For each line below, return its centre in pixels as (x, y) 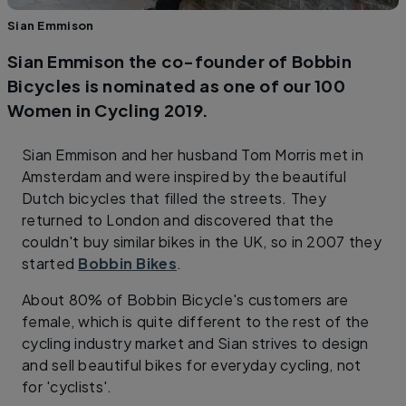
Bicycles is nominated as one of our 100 (177, 85)
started (50, 263)
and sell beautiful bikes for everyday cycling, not (192, 364)
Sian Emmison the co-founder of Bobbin (179, 61)
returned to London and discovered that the (178, 219)
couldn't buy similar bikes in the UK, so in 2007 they (202, 241)
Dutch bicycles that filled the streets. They (174, 198)
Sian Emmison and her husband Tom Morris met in (193, 154)
